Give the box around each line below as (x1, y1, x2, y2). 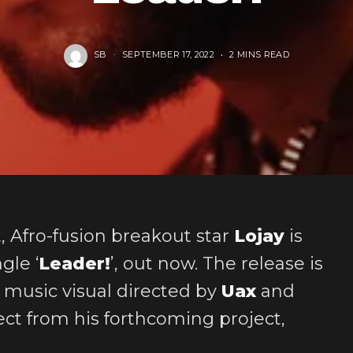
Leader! (39, 253, 110, 274)
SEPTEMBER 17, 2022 (122, 49, 214, 60)
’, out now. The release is (110, 253, 323, 274)
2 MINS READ (229, 49, 289, 60)
